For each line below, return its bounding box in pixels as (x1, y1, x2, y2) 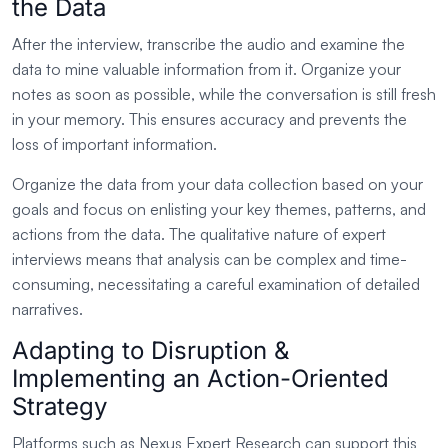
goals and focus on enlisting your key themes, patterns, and (12, 199, 426, 220)
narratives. (12, 299, 83, 320)
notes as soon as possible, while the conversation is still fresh (12, 84, 436, 105)
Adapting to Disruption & (12, 336, 289, 366)
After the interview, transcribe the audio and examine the (12, 34, 405, 55)
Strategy (12, 392, 107, 422)
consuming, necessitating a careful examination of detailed (12, 274, 420, 295)
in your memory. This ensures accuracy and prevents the (12, 109, 407, 130)
